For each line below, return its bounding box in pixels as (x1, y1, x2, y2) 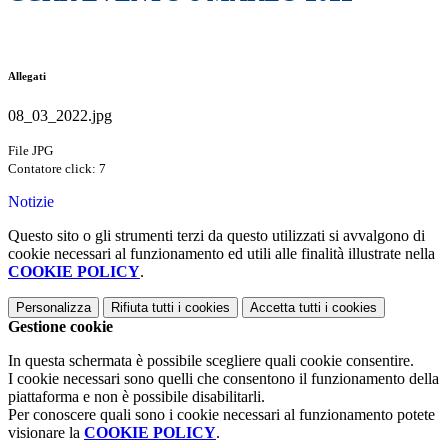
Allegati (8, 70, 46, 83)
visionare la (8, 424, 84, 442)
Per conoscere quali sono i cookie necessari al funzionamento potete (8, 406, 435, 424)
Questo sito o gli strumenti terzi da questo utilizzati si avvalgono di (8, 227, 425, 245)
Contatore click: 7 (8, 161, 106, 177)
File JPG (8, 143, 53, 159)
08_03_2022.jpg (8, 107, 112, 125)
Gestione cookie (8, 318, 113, 336)
